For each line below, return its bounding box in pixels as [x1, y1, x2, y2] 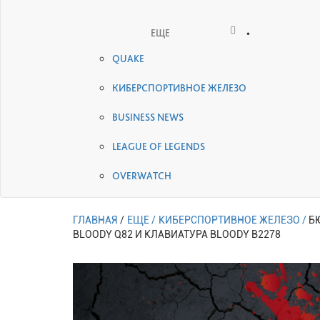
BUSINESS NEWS [112, 111, 184, 123]
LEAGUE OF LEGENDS [112, 140, 205, 152]
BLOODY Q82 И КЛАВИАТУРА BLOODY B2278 [73, 228, 281, 240]
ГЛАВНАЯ [73, 214, 117, 226]
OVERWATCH [112, 169, 171, 181]
